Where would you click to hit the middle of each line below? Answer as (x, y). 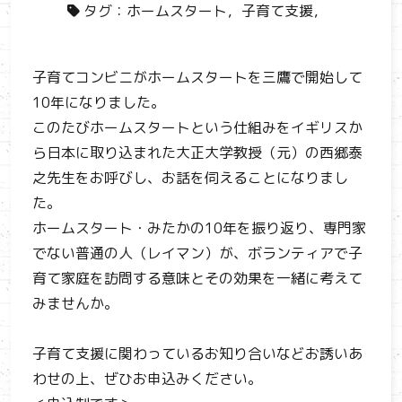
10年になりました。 (99, 102)
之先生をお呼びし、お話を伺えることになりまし (190, 178)
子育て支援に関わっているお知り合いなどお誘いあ (197, 354)
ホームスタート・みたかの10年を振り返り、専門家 (199, 228)
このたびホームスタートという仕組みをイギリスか (197, 127)
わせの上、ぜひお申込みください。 (147, 379)
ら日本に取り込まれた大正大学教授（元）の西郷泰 (197, 153)
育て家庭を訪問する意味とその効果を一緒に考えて (197, 278)
